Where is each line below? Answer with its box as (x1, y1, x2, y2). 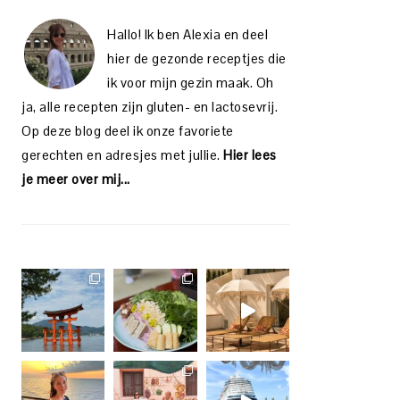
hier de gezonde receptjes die (107, 50, 287, 67)
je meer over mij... (21, 171, 130, 187)
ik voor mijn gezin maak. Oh (107, 74, 274, 91)
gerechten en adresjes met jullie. (21, 146, 223, 163)
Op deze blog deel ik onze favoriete (21, 122, 234, 139)
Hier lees (223, 146, 277, 163)
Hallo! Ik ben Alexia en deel (107, 26, 268, 43)
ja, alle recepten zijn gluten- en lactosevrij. (21, 98, 278, 115)
